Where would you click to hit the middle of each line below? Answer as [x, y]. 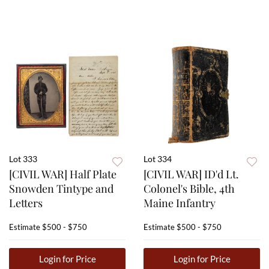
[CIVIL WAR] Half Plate [63, 174]
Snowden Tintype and [61, 189]
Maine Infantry [180, 203]
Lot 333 [23, 159]
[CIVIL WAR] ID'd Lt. [191, 174]
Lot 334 [158, 159]
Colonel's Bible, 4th [189, 189]
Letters [26, 203]
